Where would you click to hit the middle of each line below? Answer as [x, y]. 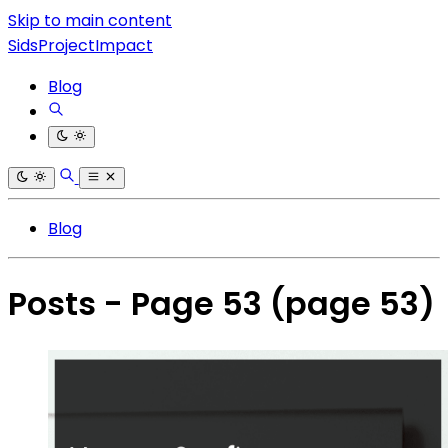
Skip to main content [90, 20]
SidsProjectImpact [80, 45]
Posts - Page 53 [139, 304]
